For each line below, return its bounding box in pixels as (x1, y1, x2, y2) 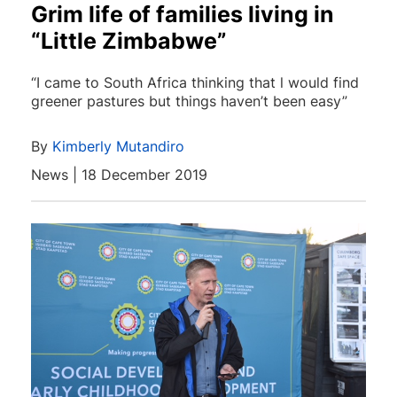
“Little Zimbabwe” (31, 27, 227, 55)
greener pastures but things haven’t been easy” (31, 92, 347, 111)
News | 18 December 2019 (31, 165, 207, 183)
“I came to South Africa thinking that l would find (31, 74, 359, 92)
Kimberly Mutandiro (52, 136, 184, 155)
